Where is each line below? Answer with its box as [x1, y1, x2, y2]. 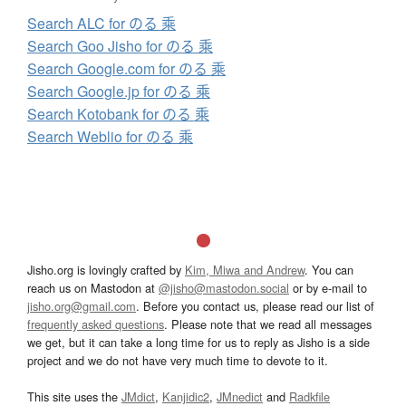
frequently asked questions [27, 314, 164, 333]
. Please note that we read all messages [164, 314, 372, 333]
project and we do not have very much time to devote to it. [27, 351, 328, 369]
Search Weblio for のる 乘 [27, 125, 193, 147]
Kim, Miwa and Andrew [185, 260, 304, 278]
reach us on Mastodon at [27, 278, 159, 296]
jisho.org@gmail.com [27, 296, 136, 314]
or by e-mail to [289, 278, 367, 296]
